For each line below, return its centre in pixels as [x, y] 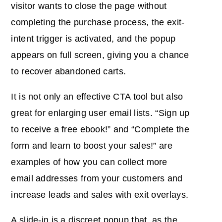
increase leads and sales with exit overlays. [100, 195]
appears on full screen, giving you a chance [100, 55]
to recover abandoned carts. [70, 72]
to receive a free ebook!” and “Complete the [100, 130]
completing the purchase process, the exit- [98, 23]
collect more [142, 162]
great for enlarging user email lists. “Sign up [100, 113]
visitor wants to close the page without [89, 6]
